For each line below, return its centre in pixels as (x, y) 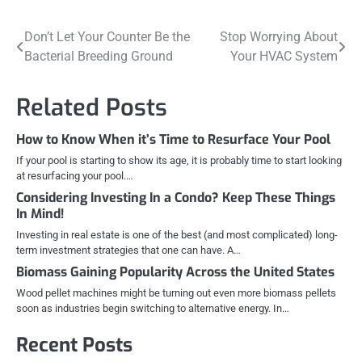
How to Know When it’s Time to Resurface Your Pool (173, 140)
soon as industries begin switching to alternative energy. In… (153, 309)
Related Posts (92, 108)
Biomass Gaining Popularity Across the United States (175, 272)
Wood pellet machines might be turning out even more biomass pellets (176, 293)
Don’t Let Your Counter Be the (107, 37)
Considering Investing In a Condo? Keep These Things (176, 198)
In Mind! (40, 214)
